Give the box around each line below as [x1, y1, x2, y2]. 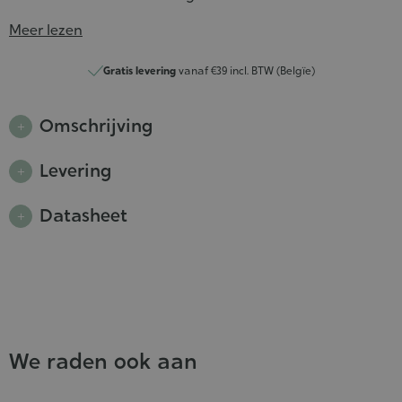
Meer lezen [9, 20, 83, 39]
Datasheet [39, 204, 127, 228]
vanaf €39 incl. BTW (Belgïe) [175, 63, 315, 78]
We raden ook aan [9, 346, 197, 375]
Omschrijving [39, 114, 153, 138]
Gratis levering [102, 63, 176, 78]
